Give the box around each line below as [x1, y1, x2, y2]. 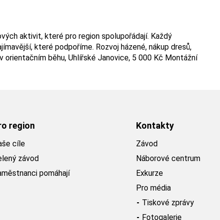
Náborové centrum [136, 154, 200, 163]
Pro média [136, 183, 171, 192]
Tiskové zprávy [142, 198, 194, 207]
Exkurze [136, 168, 163, 178]
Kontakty [136, 120, 174, 131]
